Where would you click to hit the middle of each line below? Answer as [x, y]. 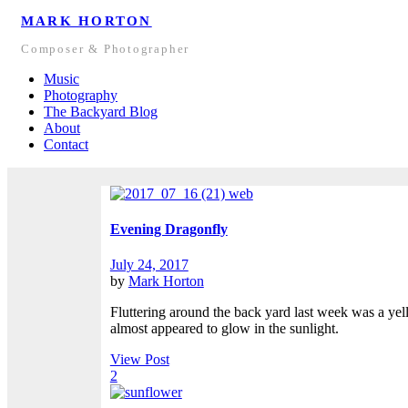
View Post [139, 360]
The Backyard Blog [101, 111]
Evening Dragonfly [168, 229]
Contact [66, 144]
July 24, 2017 [149, 265]
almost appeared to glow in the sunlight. [224, 329]
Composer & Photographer [106, 49]
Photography [81, 95]
